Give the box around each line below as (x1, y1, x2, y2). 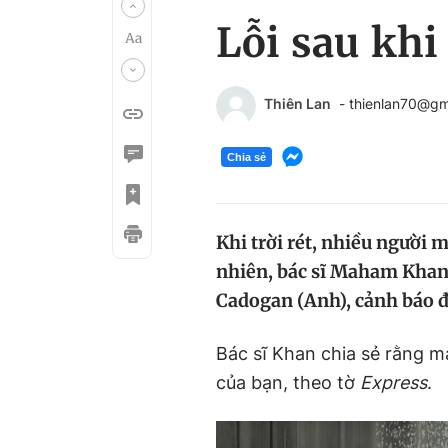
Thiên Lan (264, 95, 331, 112)
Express (360, 372, 427, 393)
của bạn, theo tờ (216, 372, 360, 393)
